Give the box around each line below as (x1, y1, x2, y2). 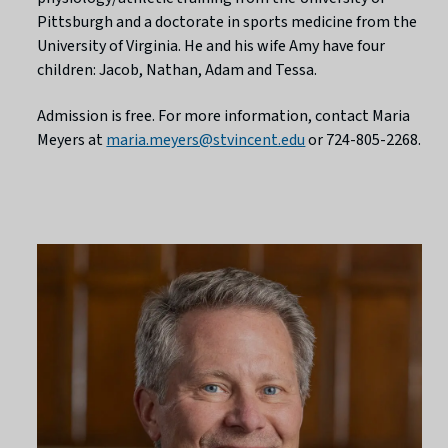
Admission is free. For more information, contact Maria (37, 104, 411, 127)
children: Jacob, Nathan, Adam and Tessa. (37, 58, 318, 81)
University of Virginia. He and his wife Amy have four (37, 34, 386, 57)
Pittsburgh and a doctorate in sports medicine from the (37, 10, 418, 33)
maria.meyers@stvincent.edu (106, 128, 306, 151)
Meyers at (37, 128, 107, 151)
